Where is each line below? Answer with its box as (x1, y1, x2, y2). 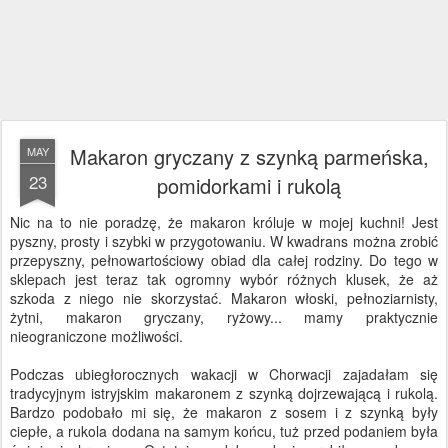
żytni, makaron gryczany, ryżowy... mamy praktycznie (10, 307, 438, 327)
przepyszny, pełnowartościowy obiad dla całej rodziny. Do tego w (10, 250, 438, 270)
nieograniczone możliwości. (10, 326, 183, 346)
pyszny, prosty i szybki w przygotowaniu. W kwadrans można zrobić (10, 231, 438, 251)
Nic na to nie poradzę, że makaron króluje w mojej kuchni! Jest (10, 212, 438, 232)
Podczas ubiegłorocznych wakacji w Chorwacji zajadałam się (10, 364, 438, 384)
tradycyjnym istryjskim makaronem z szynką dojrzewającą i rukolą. (10, 383, 438, 403)
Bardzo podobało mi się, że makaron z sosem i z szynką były (10, 402, 438, 422)
